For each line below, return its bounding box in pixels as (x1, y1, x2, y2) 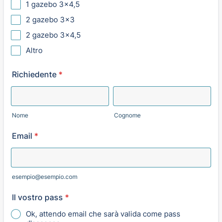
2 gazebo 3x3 (26, 15, 75, 24)
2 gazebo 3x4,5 (26, 30, 81, 40)
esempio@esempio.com (12, 173, 77, 180)
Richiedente (12, 69, 56, 79)
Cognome (114, 111, 141, 119)
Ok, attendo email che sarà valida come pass (26, 209, 180, 219)
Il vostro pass (12, 192, 63, 202)
